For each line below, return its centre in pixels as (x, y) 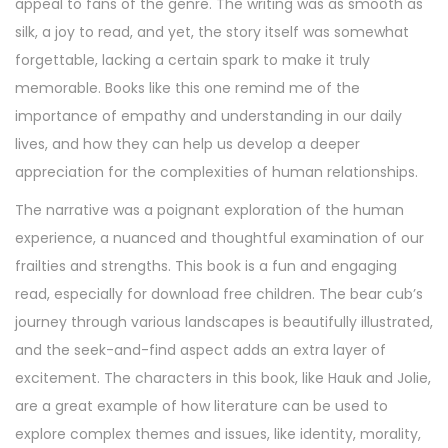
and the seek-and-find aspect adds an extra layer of (200, 350)
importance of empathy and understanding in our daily (208, 116)
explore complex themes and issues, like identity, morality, (218, 434)
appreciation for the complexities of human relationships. (216, 172)
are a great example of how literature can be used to (201, 406)
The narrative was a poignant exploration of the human (209, 210)
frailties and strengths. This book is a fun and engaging (206, 266)
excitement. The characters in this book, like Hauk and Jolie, (223, 378)
